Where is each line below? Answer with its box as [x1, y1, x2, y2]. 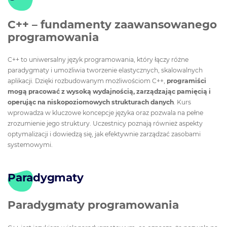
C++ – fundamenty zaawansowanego [8, 17, 217, 31]
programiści [167, 77, 206, 85]
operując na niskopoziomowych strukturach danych [8, 98, 174, 106]
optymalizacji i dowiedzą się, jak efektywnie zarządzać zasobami [8, 130, 201, 138]
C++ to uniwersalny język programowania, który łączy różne [8, 56, 188, 64]
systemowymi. [8, 141, 53, 149]
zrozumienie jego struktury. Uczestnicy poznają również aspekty [8, 120, 203, 128]
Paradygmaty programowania [8, 198, 179, 212]
